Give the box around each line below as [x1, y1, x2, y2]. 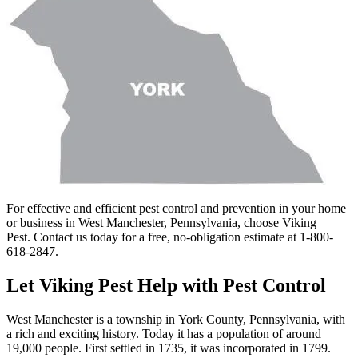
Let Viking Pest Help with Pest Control [6, 274, 326, 296]
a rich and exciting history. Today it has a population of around [6, 326, 321, 340]
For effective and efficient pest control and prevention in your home [6, 201, 346, 215]
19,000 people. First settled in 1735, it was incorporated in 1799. [6, 340, 331, 355]
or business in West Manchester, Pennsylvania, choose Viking [6, 215, 316, 229]
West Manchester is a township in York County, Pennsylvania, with [6, 312, 345, 326]
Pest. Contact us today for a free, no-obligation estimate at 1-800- [6, 229, 333, 244]
